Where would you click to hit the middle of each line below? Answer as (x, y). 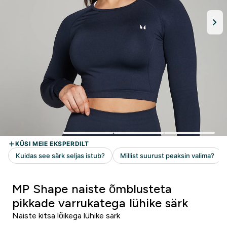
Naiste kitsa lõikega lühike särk (66, 216)
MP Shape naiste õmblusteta (92, 189)
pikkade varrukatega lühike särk (100, 203)
